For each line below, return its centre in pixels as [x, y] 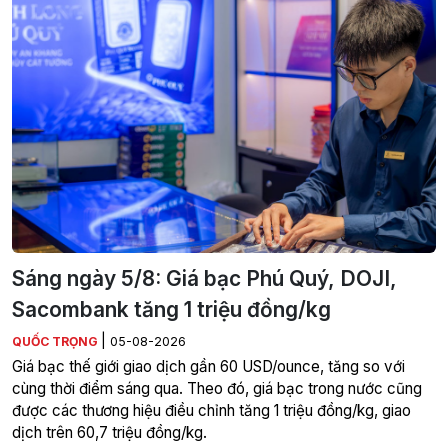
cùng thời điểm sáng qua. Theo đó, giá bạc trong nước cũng [217, 389]
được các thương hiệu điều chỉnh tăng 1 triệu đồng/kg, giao [211, 411]
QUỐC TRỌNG [56, 342]
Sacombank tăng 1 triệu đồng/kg [171, 310]
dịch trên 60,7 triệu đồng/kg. [109, 433]
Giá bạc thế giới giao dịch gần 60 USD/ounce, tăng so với [208, 367]
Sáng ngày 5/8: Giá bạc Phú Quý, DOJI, [204, 279]
